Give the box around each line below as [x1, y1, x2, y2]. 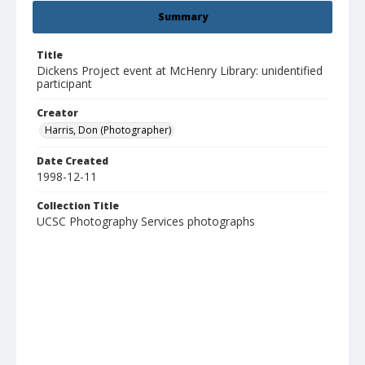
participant [37, 76, 92, 92]
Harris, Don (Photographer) [45, 123, 171, 138]
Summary [157, 10, 208, 24]
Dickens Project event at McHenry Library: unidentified [37, 63, 323, 79]
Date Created [37, 154, 108, 169]
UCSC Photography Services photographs [37, 213, 255, 230]
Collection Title [37, 199, 119, 213]
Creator [37, 106, 78, 121]
